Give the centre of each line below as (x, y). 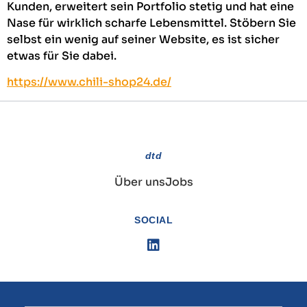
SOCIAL (153, 220)
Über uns (139, 182)
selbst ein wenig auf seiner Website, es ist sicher (143, 39)
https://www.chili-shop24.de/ (89, 82)
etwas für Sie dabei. (62, 56)
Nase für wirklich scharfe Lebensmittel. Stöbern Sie (151, 23)
